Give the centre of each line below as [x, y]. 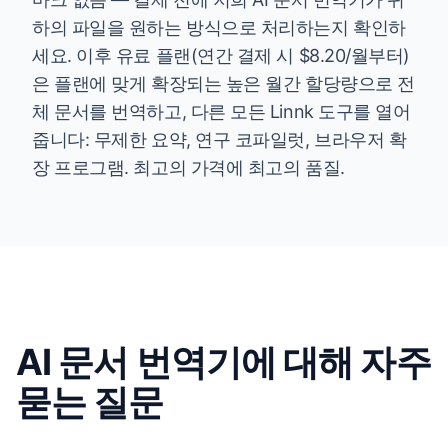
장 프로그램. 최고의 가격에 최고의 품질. [188, 167]
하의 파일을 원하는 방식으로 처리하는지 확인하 [219, 27]
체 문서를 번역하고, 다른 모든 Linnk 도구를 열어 [221, 111]
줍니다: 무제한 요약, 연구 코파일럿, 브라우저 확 [219, 139]
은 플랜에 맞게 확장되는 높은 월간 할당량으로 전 [223, 83]
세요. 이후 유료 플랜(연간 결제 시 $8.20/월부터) [221, 55]
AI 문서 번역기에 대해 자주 [223, 362]
